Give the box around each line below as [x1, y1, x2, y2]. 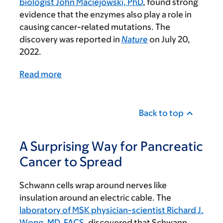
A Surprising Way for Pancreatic [19, 138, 203, 154]
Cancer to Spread [19, 154, 122, 169]
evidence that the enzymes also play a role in [19, 9, 192, 20]
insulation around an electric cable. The [19, 193, 171, 203]
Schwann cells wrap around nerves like [19, 180, 167, 191]
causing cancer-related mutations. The [19, 22, 170, 32]
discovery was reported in [19, 34, 121, 45]
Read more [19, 69, 62, 80]
